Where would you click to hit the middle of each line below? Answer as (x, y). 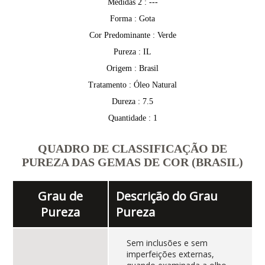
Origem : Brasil (132, 69)
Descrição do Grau (167, 196)
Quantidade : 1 (132, 118)
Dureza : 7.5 (132, 102)
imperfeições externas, (170, 254)
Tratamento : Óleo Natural (132, 85)
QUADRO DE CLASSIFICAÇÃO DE (132, 149)
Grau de (61, 196)
